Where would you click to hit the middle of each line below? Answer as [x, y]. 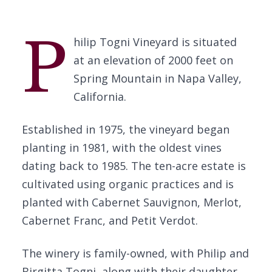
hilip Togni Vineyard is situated [155, 42]
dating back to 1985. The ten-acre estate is [134, 166]
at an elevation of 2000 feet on [153, 60]
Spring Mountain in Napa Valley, [157, 78]
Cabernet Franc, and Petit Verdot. [110, 220]
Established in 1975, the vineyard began [126, 129]
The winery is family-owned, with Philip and [135, 253]
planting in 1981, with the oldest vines [122, 148]
